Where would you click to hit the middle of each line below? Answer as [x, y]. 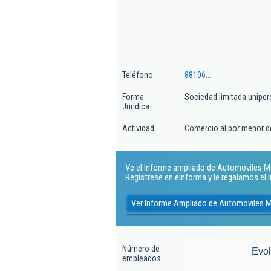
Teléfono [138, 75]
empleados [142, 258]
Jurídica [136, 106]
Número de [141, 249]
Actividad [138, 128]
